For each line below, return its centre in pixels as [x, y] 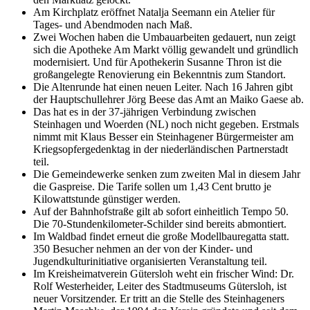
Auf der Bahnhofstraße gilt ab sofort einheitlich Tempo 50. [161, 211]
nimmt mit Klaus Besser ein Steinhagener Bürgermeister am [163, 136]
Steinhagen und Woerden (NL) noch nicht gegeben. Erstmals [166, 124]
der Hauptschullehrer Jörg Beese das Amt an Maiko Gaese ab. [168, 99]
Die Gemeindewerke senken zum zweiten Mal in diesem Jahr [167, 174]
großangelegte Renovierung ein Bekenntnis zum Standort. [159, 74]
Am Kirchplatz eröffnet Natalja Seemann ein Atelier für [154, 12]
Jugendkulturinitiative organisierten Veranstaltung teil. [150, 261]
